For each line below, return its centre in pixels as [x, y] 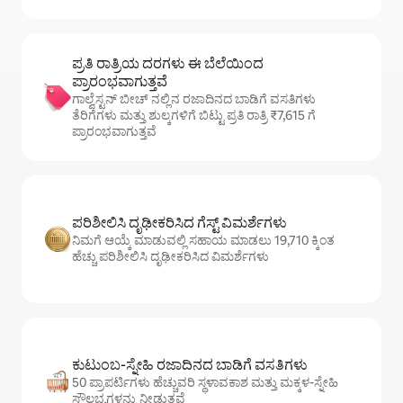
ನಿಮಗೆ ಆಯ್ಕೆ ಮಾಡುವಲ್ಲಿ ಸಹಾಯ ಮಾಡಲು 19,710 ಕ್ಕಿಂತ [203, 241]
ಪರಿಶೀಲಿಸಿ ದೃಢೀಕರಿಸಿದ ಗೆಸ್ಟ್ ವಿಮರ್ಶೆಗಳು [179, 223]
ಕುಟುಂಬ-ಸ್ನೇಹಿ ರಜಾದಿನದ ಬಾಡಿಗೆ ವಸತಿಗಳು [190, 365]
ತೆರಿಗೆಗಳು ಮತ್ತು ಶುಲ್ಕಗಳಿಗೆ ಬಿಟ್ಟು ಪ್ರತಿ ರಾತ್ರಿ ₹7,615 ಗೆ [194, 116]
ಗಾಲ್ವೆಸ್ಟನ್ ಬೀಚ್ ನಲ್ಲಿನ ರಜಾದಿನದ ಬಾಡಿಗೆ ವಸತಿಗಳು [194, 99]
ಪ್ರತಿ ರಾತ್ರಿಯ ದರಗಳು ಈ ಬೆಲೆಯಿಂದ [168, 64]
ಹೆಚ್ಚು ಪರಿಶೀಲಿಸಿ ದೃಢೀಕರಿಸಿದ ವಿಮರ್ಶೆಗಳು [170, 257]
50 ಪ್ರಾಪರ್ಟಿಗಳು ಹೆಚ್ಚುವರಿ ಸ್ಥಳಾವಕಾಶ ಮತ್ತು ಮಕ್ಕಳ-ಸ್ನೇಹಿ [205, 383]
